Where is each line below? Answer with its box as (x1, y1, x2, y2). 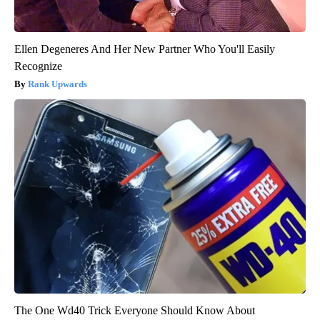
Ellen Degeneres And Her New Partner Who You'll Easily (14, 43, 275, 56)
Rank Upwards (28, 79, 87, 90)
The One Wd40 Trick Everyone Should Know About (14, 304, 255, 317)
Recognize (14, 60, 62, 73)
